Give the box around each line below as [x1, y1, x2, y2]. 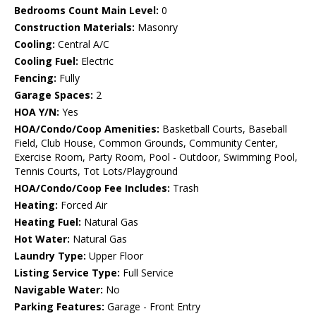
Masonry [135, 20, 178, 35]
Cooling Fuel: [14, 54, 78, 68]
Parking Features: [14, 300, 104, 314]
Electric [78, 54, 114, 68]
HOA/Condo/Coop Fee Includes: [14, 181, 170, 195]
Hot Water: [14, 232, 70, 246]
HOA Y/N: [14, 105, 59, 119]
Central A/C [55, 37, 109, 51]
